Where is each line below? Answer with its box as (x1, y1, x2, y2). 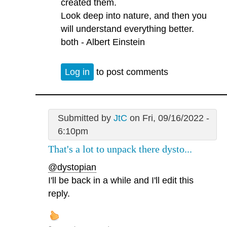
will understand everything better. (61, 24, 194, 34)
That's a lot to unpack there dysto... (48, 143, 192, 155)
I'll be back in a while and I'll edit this (48, 175, 194, 186)
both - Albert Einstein (61, 37, 145, 48)
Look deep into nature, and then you (61, 11, 207, 21)
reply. (48, 188, 70, 199)
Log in (65, 66, 90, 77)
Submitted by (57, 112, 113, 123)
